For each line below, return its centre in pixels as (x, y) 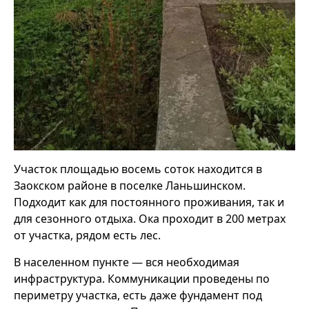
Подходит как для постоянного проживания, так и (149, 202)
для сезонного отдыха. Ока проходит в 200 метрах (150, 218)
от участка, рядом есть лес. (87, 235)
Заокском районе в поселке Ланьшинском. (130, 185)
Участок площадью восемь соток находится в (138, 169)
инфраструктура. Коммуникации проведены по (142, 278)
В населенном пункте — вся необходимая (127, 262)
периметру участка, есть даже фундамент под (138, 295)
